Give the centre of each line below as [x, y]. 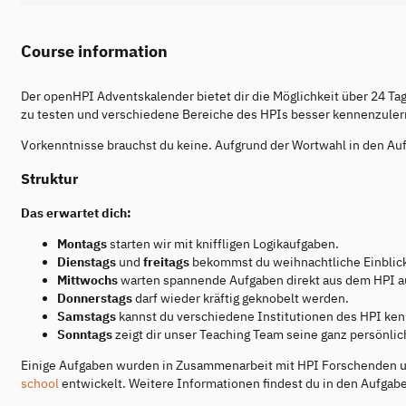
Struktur [49, 178]
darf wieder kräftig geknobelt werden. [241, 299]
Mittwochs [87, 280]
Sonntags [85, 335]
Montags [82, 244]
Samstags [87, 317]
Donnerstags [95, 299]
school [40, 384]
